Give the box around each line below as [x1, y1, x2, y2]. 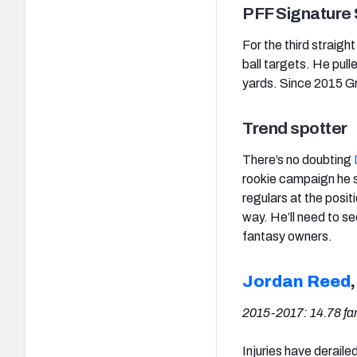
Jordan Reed [242, 272, 351, 290]
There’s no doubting [242, 152, 354, 167]
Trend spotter [242, 119, 347, 137]
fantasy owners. [242, 229, 332, 243]
